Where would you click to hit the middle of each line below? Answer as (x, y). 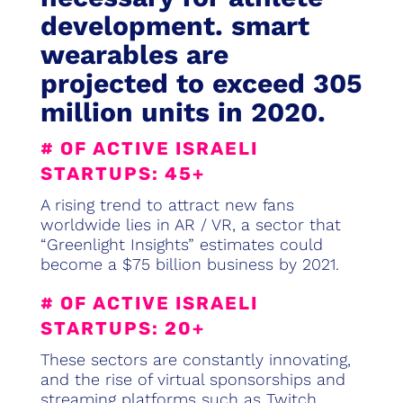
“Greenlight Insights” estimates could (181, 245)
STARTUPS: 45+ (122, 174)
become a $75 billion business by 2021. (189, 264)
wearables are (134, 55)
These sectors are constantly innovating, (195, 360)
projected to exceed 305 (201, 84)
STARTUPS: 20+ (122, 329)
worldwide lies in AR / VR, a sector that (190, 225)
